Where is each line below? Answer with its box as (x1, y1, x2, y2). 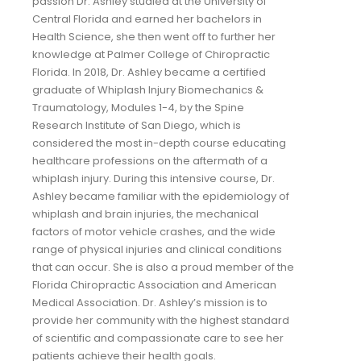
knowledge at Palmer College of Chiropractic (32, 47, 270, 62)
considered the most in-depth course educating (32, 135, 286, 151)
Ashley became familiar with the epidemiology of (32, 189, 289, 204)
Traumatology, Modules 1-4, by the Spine (32, 100, 244, 115)
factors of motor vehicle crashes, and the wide (32, 224, 276, 239)
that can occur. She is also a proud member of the (32, 259, 294, 275)
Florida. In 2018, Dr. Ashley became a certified (32, 64, 266, 80)
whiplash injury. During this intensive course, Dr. (32, 171, 275, 186)
